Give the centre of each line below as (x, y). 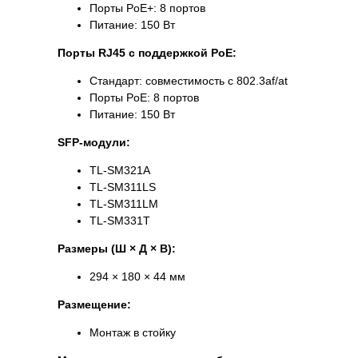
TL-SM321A (120, 171)
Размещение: (94, 305)
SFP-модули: (94, 143)
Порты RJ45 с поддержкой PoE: (147, 53)
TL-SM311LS (123, 187)
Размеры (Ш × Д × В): (117, 249)
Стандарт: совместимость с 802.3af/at (189, 81)
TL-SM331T (120, 221)
